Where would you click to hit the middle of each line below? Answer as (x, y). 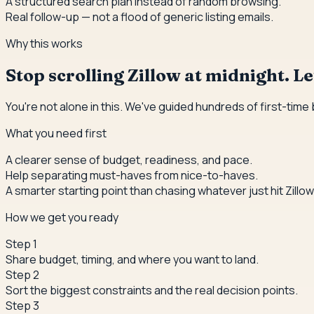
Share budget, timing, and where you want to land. (132, 260)
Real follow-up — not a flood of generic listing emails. (139, 16)
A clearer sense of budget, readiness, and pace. (129, 160)
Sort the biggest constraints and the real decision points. (152, 291)
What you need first (56, 134)
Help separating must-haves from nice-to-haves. (132, 176)
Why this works (44, 43)
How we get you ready (62, 218)
